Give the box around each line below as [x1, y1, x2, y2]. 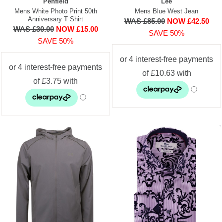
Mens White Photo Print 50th [14, 7, 97, 15]
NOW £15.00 [55, 24, 98, 33]
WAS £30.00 [13, 24, 54, 33]
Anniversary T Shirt [28, 15, 83, 23]
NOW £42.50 [166, 16, 209, 25]
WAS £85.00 [124, 16, 165, 25]
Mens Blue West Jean [135, 7, 198, 15]
